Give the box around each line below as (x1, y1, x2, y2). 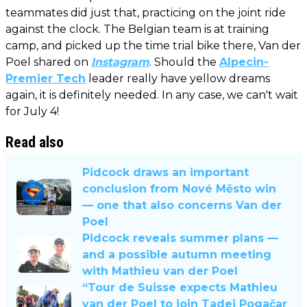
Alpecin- (219, 55, 269, 69)
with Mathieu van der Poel (82, 264, 238, 278)
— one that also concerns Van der (82, 198, 282, 212)
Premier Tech (5, 71, 86, 85)
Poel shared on (5, 55, 91, 69)
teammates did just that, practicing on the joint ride (5, 5, 286, 19)
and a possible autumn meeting (82, 247, 271, 261)
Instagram (91, 55, 149, 69)
